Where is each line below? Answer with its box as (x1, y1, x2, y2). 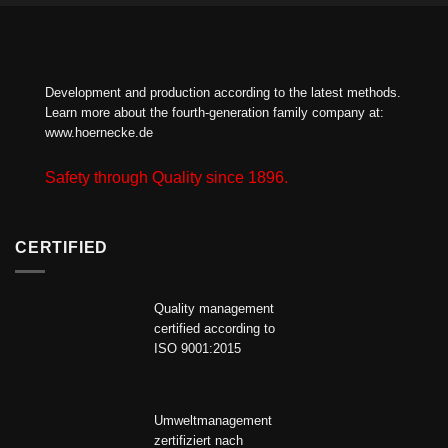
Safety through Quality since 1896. (45, 168, 288, 186)
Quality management (154, 301, 275, 317)
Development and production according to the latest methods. (45, 85, 401, 101)
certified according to (154, 321, 276, 337)
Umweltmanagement (154, 412, 273, 428)
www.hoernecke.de (45, 125, 153, 141)
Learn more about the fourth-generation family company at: (45, 105, 384, 121)
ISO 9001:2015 (154, 341, 242, 357)
